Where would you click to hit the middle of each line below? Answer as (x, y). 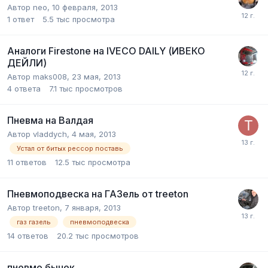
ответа (28, 88)
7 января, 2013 (93, 207)
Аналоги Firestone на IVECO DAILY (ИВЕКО (106, 51)
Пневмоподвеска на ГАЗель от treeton (98, 194)
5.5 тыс (56, 19)
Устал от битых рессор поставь (70, 148)
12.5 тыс (70, 162)
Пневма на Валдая (50, 120)
